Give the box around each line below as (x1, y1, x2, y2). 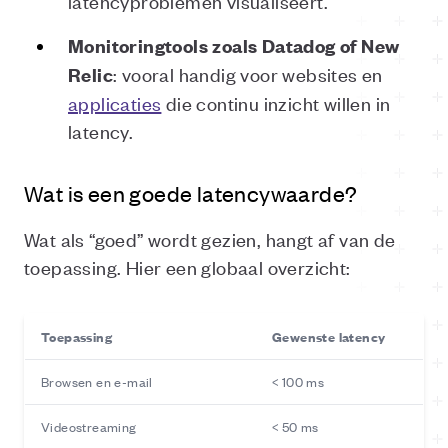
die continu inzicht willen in (161, 90, 391, 115)
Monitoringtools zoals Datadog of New (68, 33, 400, 58)
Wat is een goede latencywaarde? (24, 179, 358, 207)
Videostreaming (41, 417, 137, 436)
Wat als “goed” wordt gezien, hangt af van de (24, 226, 396, 251)
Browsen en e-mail (41, 372, 153, 391)
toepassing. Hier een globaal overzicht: (24, 254, 351, 279)
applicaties (68, 90, 162, 115)
